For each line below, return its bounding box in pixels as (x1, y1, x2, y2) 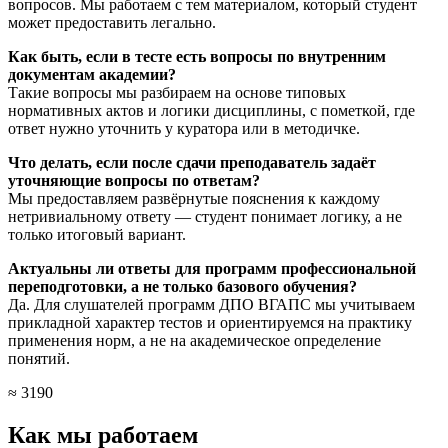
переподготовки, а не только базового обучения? (8, 277, 357, 295)
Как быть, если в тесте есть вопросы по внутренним (8, 47, 386, 65)
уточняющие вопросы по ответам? (8, 171, 260, 189)
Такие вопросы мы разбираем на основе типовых (8, 83, 346, 101)
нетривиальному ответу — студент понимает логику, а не (8, 207, 402, 225)
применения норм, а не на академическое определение (8, 331, 381, 349)
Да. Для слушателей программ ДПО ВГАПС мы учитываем (8, 295, 415, 313)
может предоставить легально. (8, 13, 216, 31)
